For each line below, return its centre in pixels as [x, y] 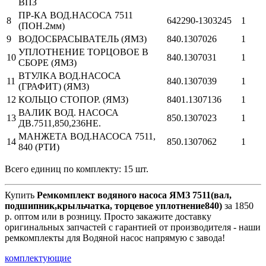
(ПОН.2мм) [42, 26]
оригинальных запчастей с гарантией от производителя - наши [133, 227]
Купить [21, 195]
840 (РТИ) [39, 147]
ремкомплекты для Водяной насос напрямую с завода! [115, 237]
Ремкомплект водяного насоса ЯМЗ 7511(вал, [134, 195]
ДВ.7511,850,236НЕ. [60, 123]
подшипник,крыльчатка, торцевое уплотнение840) [113, 205]
